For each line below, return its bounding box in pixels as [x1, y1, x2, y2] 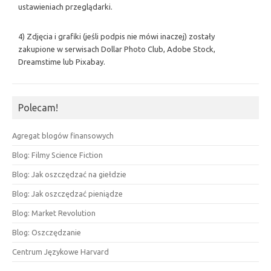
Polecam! [18, 102, 58, 113]
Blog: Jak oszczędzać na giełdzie [12, 169, 126, 178]
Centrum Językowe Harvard [12, 247, 109, 256]
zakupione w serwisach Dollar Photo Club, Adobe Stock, [18, 44, 215, 53]
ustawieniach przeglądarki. [18, 2, 113, 11]
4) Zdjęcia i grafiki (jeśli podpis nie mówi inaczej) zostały [18, 31, 215, 41]
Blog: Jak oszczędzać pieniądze [12, 189, 123, 198]
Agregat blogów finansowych [12, 131, 114, 140]
